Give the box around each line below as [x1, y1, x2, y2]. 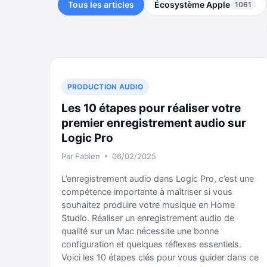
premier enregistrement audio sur [61, 116, 246, 130]
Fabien [75, 151, 101, 161]
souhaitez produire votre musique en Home [61, 200, 235, 210]
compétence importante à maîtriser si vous [61, 187, 232, 197]
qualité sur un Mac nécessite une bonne [61, 226, 219, 237]
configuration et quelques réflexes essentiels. [61, 239, 241, 250]
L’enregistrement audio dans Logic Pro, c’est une [61, 173, 254, 184]
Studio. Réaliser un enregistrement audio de [61, 213, 234, 223]
